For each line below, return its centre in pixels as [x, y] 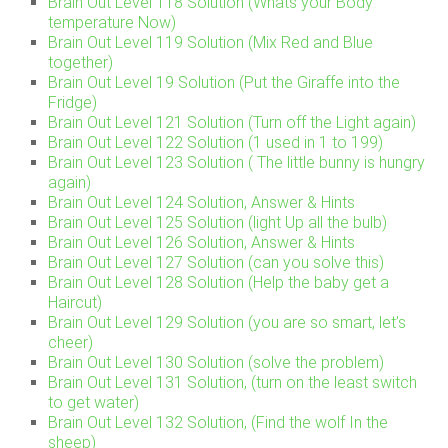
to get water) [94, 403]
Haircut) [75, 303]
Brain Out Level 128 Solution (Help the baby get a [219, 283]
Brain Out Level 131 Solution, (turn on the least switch [233, 383]
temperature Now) [112, 23]
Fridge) [73, 103]
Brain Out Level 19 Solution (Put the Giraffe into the [224, 83]
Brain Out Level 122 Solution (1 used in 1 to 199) [216, 143]
